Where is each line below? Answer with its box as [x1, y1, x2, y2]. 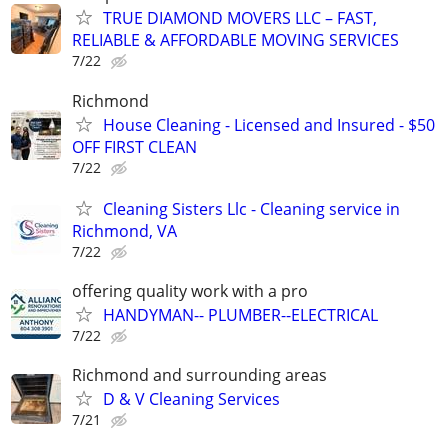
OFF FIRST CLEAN [72, 135, 197, 158]
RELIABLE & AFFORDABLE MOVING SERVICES [72, 29, 399, 52]
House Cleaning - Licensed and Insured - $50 [103, 113, 435, 136]
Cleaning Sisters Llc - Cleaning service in [103, 197, 400, 220]
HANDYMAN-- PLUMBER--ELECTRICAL [103, 303, 378, 326]
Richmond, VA [72, 219, 177, 242]
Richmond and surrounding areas [72, 364, 327, 387]
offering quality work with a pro [72, 279, 308, 302]
